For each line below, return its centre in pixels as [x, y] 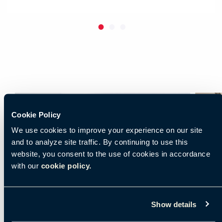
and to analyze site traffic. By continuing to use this [100, 142]
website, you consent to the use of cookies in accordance [111, 154]
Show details [174, 204]
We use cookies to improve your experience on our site [107, 130]
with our [26, 166]
